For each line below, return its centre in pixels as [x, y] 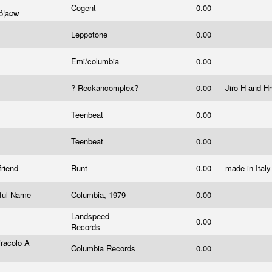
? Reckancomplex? [106, 88]
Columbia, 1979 [100, 195]
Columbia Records [104, 248]
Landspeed [90, 216]
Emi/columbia [96, 61]
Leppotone [90, 34]
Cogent [85, 8]
